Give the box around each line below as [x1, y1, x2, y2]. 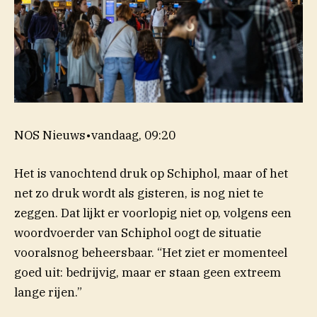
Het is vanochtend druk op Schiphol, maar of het [14, 165, 288, 181]
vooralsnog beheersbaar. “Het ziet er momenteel [14, 244, 287, 260]
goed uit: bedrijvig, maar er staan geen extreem [14, 264, 281, 280]
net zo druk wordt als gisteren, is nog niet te [14, 185, 263, 201]
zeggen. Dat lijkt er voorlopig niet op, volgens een [14, 204, 292, 221]
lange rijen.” [14, 284, 82, 300]
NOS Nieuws [14, 127, 86, 143]
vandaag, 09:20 [91, 127, 175, 143]
